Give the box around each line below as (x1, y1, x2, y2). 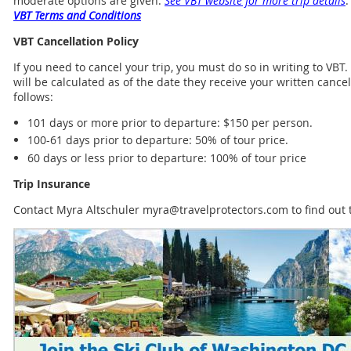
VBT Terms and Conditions (13, 7, 141, 23)
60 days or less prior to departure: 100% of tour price (27, 150, 306, 165)
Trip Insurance (13, 175, 90, 191)
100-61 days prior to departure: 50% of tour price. (27, 132, 288, 148)
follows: (13, 89, 53, 104)
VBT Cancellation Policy (13, 33, 139, 49)
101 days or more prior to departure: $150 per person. (27, 114, 313, 130)
